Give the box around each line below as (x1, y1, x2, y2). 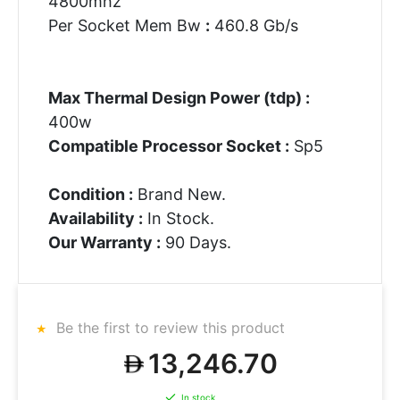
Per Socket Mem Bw (47, 15, 205, 35)
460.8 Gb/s (209, 15, 298, 35)
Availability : (47, 208, 143, 228)
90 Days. (160, 232, 231, 252)
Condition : (47, 184, 133, 204)
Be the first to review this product (52, 319, 285, 337)
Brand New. (132, 184, 226, 204)
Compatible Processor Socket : (47, 136, 289, 155)
